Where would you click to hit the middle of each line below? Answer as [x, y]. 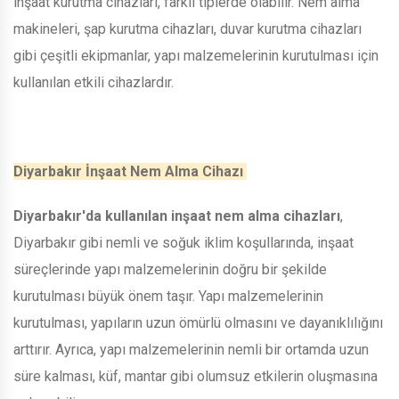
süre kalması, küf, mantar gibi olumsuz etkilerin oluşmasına [195, 376]
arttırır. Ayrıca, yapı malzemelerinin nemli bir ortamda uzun [191, 349]
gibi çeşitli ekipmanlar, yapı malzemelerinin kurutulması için [196, 55]
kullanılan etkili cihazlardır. [95, 82]
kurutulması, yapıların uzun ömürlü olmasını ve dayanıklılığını [198, 322]
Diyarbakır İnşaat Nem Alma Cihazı [130, 171]
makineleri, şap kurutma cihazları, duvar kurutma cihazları [187, 28]
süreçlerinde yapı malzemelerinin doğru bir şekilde [170, 269]
